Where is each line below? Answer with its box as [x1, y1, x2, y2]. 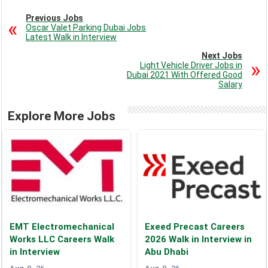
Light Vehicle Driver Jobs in [139, 60, 242, 71]
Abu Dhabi [144, 246, 188, 258]
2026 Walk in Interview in [144, 234, 252, 245]
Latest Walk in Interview [26, 32, 117, 42]
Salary [218, 80, 242, 90]
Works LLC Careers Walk [10, 234, 115, 245]
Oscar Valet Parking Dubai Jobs [26, 23, 147, 33]
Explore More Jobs [8, 109, 116, 124]
